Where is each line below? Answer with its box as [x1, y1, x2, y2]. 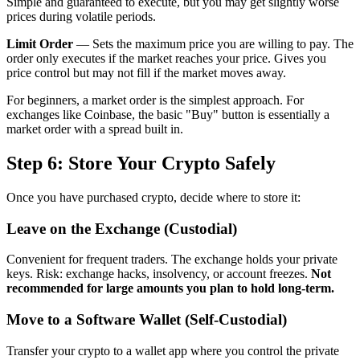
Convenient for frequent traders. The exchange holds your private [6, 252, 337, 267]
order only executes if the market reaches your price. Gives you [6, 51, 326, 66]
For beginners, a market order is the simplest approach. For [6, 93, 304, 108]
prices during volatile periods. [6, 10, 156, 24]
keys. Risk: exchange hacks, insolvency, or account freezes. [6, 267, 311, 281]
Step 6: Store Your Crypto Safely [6, 152, 276, 174]
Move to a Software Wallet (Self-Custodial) [6, 311, 287, 328]
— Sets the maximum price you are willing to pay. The [73, 37, 354, 51]
